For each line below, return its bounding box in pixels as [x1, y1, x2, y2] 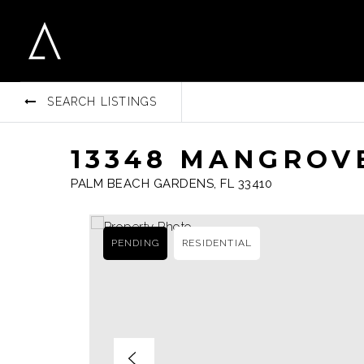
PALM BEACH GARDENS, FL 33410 [71, 176, 272, 191]
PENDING [110, 237, 159, 249]
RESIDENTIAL [181, 237, 253, 249]
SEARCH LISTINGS [47, 95, 158, 108]
